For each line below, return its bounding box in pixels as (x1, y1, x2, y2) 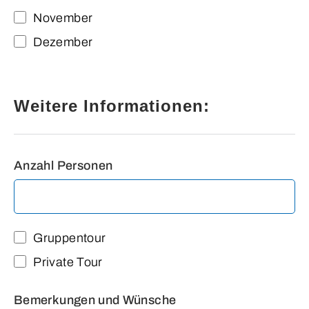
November (33, 10, 93, 25)
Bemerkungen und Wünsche (14, 292, 177, 307)
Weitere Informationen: (14, 96, 210, 115)
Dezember (33, 34, 93, 49)
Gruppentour (33, 230, 106, 245)
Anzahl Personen (14, 158, 113, 172)
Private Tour (33, 255, 103, 269)
